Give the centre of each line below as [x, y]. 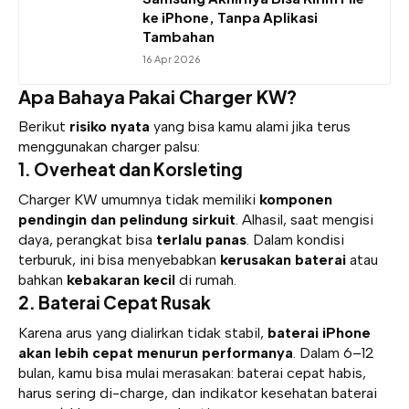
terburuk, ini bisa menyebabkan [119, 260]
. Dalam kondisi [295, 240]
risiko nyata [110, 127]
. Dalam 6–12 [334, 352]
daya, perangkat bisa [87, 240]
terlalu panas [201, 240]
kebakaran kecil [121, 280]
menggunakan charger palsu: [109, 147]
